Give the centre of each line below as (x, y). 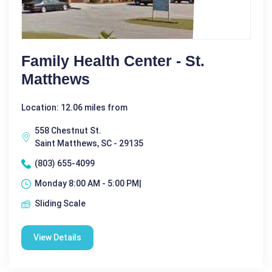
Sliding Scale (60, 204)
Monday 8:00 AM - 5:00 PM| (88, 184)
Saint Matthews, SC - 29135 (89, 144)
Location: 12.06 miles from (74, 108)
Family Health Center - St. (113, 61)
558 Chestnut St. (68, 131)
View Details (57, 238)
